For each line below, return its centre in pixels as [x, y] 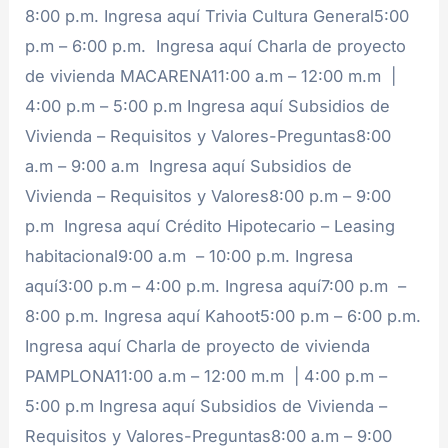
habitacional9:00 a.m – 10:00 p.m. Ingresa [189, 255]
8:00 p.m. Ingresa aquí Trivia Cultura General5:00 [217, 15]
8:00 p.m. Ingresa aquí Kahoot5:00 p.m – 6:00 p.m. [223, 315]
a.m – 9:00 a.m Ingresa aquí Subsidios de [189, 165]
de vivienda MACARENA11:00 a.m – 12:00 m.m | [211, 75]
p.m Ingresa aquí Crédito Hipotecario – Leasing [210, 225]
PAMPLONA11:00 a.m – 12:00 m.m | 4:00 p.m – [206, 375]
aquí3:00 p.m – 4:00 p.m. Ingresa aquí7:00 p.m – [216, 285]
